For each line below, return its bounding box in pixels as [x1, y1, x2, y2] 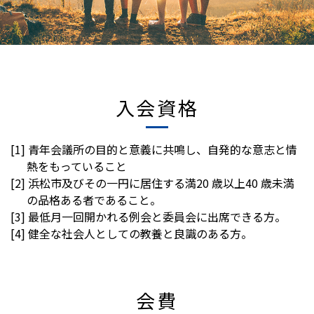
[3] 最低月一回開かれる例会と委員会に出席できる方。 [11, 208, 286, 226]
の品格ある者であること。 [27, 191, 161, 209]
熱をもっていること [27, 158, 127, 175]
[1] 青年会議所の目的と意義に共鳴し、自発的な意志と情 [11, 141, 297, 158]
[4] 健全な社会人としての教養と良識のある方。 [11, 225, 252, 243]
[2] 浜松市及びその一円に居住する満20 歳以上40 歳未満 [11, 175, 294, 192]
